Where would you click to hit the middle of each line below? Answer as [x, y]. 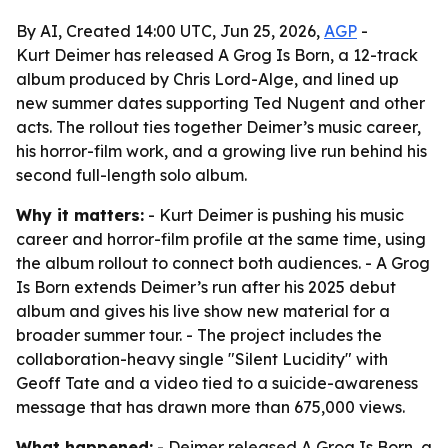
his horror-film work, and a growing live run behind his [221, 151]
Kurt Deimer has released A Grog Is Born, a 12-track [217, 55]
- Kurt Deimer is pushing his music [274, 215]
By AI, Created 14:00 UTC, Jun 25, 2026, [170, 31]
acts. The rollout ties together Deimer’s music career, [218, 127]
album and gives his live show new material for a [203, 311]
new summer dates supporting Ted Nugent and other [220, 103]
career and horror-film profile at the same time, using [221, 239]
